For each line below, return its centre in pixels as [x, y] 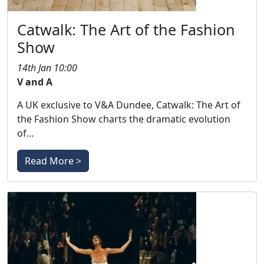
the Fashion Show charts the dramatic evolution [124, 119]
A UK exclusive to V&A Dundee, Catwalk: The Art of [129, 105]
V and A [35, 82]
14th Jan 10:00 [47, 68]
